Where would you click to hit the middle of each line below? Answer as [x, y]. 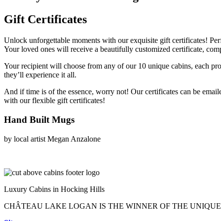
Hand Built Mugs [39, 119]
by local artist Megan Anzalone [52, 139]
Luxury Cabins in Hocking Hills [54, 189]
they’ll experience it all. [40, 75]
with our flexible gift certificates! [55, 101]
